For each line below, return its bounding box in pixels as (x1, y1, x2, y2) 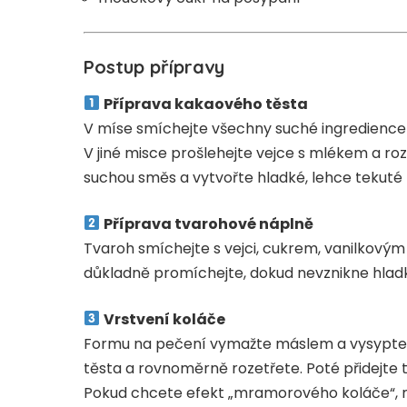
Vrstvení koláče (104, 308, 226, 330)
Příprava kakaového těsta (104, 93, 309, 114)
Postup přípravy (84, 55, 224, 79)
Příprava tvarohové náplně (104, 213, 314, 234)
